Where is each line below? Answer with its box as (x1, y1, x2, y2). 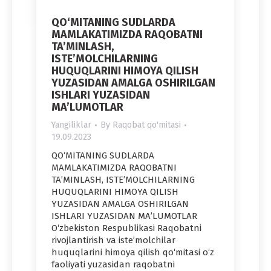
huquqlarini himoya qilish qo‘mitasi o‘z (51, 247, 214, 258)
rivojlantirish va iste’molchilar (51, 235, 175, 246)
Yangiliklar (51, 120, 91, 131)
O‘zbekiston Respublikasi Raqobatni (51, 223, 201, 234)
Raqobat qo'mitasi (113, 120, 181, 131)
